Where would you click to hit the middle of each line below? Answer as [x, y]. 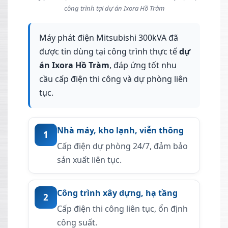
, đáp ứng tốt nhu [143, 65]
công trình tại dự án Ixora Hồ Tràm [114, 8]
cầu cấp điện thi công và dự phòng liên [113, 79]
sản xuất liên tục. [89, 160]
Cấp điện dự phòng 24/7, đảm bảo [122, 146]
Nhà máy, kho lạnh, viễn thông [120, 131]
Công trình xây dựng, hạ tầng [117, 193]
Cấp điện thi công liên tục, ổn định [122, 209]
